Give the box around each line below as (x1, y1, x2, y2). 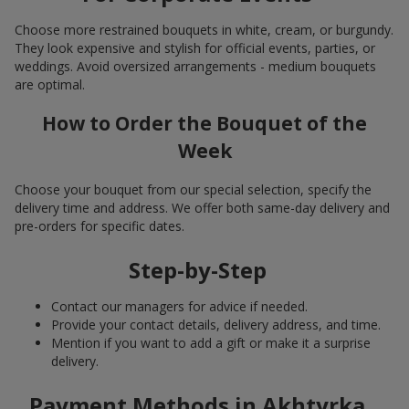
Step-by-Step (128, 254, 267, 285)
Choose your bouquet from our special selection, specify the (15, 180, 372, 198)
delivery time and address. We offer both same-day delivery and (15, 198, 390, 216)
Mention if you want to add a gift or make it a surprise (51, 333, 371, 351)
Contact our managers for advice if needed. (51, 297, 308, 315)
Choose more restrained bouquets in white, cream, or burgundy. (15, 20, 393, 38)
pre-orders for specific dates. (15, 216, 184, 235)
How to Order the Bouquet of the (42, 110, 367, 137)
